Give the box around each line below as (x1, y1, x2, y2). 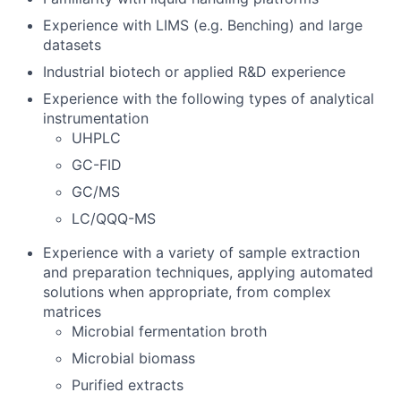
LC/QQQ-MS (72, 209, 156, 227)
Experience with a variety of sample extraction (43, 243, 360, 261)
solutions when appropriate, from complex (43, 282, 331, 301)
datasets (43, 35, 101, 54)
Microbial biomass (72, 348, 195, 367)
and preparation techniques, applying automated (43, 262, 373, 281)
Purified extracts (72, 375, 183, 394)
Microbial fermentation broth (72, 321, 267, 340)
